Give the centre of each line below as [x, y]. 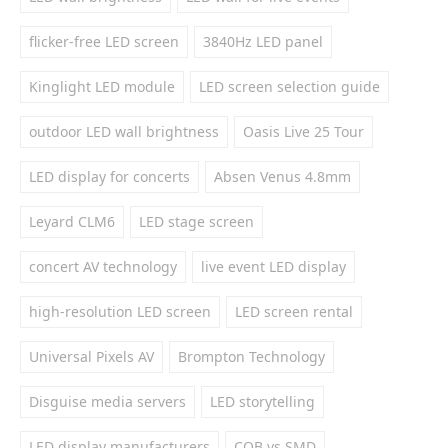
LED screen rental [294, 311]
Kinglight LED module [102, 86]
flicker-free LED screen [104, 41]
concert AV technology [103, 266]
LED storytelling [262, 401]
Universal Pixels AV [91, 356]
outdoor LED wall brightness [124, 131]
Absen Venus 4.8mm [282, 176]
